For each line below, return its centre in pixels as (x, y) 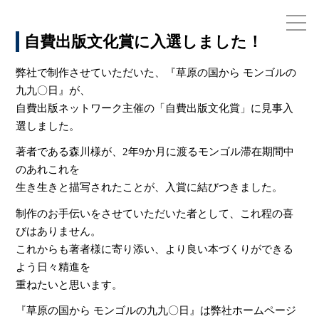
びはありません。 (59, 231)
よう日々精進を (53, 266)
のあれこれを (48, 169)
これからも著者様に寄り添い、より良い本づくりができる (155, 249)
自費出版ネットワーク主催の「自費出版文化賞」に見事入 (155, 108)
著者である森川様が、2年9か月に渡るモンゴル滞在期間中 (155, 152)
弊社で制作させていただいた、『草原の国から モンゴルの (156, 72)
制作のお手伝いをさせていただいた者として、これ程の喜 (155, 213)
